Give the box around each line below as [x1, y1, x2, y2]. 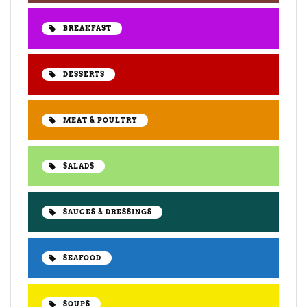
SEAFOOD [63, 254, 101, 262]
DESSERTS [63, 70, 105, 79]
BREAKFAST [63, 24, 112, 33]
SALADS [63, 162, 95, 171]
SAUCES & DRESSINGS [63, 208, 152, 217]
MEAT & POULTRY [63, 116, 138, 125]
